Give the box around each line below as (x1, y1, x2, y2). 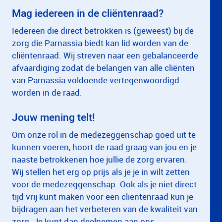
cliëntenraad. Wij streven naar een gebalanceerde (12, 50, 198, 61)
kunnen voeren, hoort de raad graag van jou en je (12, 141, 197, 153)
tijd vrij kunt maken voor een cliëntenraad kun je (12, 191, 193, 202)
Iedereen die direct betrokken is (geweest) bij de (12, 25, 194, 36)
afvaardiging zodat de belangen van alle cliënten (12, 62, 195, 73)
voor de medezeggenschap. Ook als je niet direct (12, 178, 197, 190)
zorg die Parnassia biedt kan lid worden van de (12, 37, 188, 49)
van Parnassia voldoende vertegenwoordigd (12, 74, 179, 86)
